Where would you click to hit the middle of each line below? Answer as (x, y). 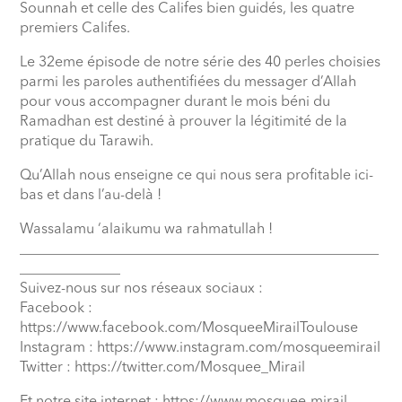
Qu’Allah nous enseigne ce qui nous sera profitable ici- (197, 175)
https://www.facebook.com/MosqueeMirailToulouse (189, 328)
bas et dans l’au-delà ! (91, 195)
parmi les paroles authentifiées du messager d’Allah (188, 82)
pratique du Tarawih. (87, 141)
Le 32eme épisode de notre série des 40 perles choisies (201, 62)
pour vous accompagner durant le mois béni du (175, 102)
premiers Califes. (75, 28)
